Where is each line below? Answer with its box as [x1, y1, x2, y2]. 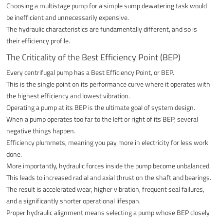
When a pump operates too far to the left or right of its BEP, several [6, 113, 199, 124]
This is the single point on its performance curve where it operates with [6, 78, 211, 89]
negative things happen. [6, 125, 76, 136]
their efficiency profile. [6, 35, 71, 46]
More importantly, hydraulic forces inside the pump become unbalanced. [6, 160, 211, 171]
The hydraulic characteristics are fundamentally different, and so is [6, 23, 198, 34]
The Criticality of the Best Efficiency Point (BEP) [6, 50, 181, 64]
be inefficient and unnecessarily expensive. [6, 12, 129, 22]
